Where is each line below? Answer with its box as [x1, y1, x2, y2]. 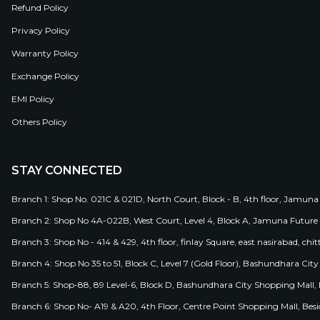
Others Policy [11, 116, 67, 127]
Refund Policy [11, 1, 69, 13]
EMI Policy [11, 93, 54, 104]
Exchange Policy [11, 70, 79, 81]
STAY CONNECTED [11, 163, 122, 177]
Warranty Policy [11, 47, 79, 59]
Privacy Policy [11, 24, 70, 36]
